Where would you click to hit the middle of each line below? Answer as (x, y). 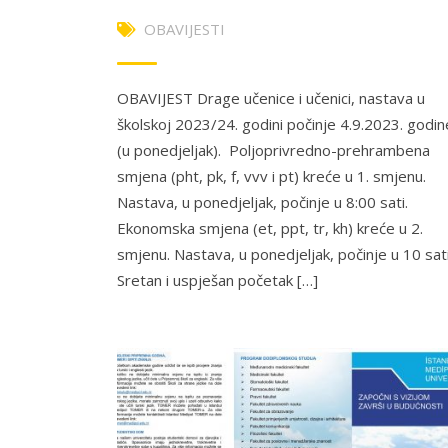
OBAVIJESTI (184, 28)
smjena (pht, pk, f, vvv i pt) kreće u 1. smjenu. (271, 175)
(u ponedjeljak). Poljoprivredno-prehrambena (273, 149)
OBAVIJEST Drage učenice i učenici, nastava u (271, 97)
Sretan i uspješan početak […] (217, 279)
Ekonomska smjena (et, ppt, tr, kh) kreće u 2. (270, 227)
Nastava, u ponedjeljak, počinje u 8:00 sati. (262, 201)
